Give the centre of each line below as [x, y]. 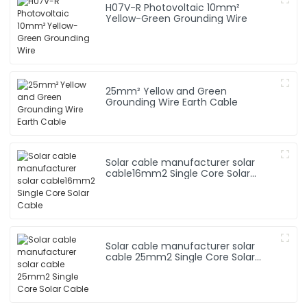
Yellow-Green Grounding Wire [237, 19]
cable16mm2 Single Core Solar [178, 174]
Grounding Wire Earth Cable [210, 102]
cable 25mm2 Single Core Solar [181, 257]
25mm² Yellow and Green [125, 91]
